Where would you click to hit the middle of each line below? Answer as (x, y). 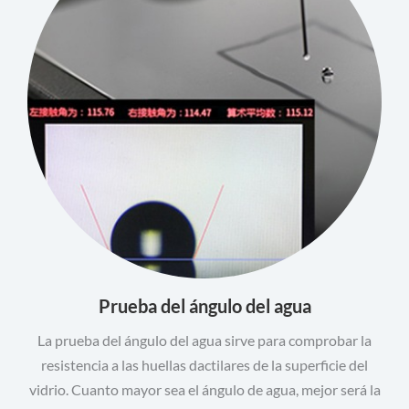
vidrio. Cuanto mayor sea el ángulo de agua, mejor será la (204, 389)
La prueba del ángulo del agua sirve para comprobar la (204, 340)
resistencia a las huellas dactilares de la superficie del (204, 365)
